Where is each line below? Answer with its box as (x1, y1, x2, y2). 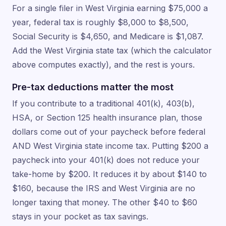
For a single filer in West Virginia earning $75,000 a (12, 3, 208, 13)
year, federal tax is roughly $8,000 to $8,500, (12, 17, 189, 27)
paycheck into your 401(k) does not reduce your (12, 155, 200, 165)
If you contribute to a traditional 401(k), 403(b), (12, 98, 195, 109)
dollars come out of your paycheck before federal (12, 127, 205, 137)
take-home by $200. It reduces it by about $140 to (12, 169, 207, 180)
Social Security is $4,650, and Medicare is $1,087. (12, 31, 203, 41)
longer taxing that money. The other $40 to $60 (12, 197, 197, 208)
